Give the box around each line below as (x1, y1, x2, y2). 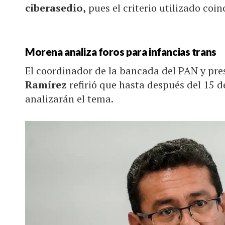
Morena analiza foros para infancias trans (25, 45, 216, 58)
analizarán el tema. (25, 92, 114, 106)
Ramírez (25, 78, 67, 92)
